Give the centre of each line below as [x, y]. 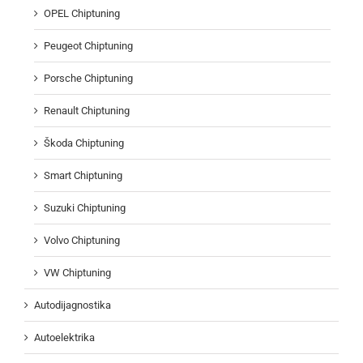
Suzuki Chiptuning [85, 207]
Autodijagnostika [73, 305]
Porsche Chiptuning [88, 78]
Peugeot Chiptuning [88, 45]
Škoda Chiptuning [84, 143]
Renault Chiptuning [87, 110]
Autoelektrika [64, 337]
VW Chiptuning [77, 272]
